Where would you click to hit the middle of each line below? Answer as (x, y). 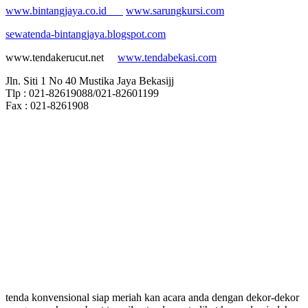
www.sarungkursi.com (175, 10)
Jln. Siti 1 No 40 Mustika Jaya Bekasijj (90, 80)
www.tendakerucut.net (62, 57)
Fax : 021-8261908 (47, 105)
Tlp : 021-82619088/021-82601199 (82, 93)
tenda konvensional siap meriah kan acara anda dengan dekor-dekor (152, 297)
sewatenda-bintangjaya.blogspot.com (86, 34)
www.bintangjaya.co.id (64, 10)
